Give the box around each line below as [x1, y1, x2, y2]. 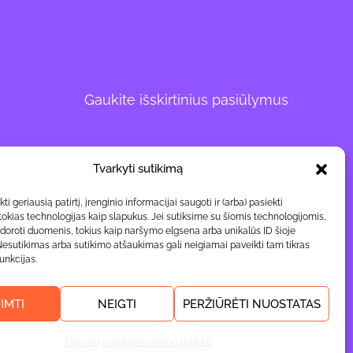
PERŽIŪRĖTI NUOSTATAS [182, 296, 321, 311]
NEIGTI [98, 296, 137, 311]
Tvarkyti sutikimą [92, 162, 183, 176]
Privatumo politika [132, 336, 211, 347]
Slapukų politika [64, 336, 133, 347]
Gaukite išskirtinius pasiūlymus [84, 91, 288, 108]
